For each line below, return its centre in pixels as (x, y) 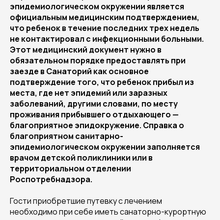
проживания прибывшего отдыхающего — (94, 114)
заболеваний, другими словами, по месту (94, 104)
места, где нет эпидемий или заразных (89, 93)
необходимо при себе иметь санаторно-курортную (108, 212)
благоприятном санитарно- (67, 136)
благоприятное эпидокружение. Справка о (97, 125)
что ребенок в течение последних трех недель (105, 28)
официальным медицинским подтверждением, (105, 17)
